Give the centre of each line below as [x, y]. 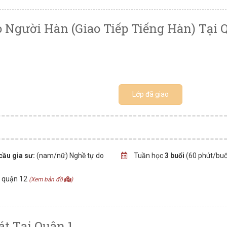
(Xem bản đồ [47, 179]
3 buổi [174, 156]
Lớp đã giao [151, 94]
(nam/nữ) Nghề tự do [70, 156]
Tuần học [148, 156]
